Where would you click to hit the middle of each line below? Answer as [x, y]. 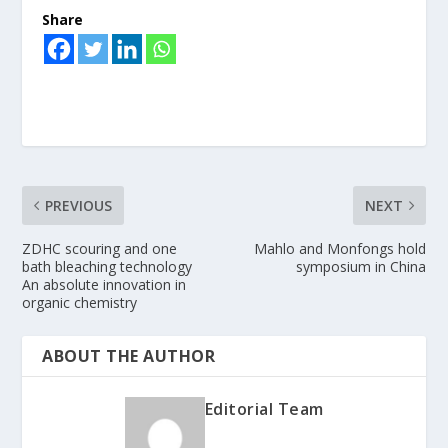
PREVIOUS [79, 206]
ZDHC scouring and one [100, 249]
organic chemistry [80, 303]
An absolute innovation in [104, 285]
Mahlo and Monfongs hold [339, 249]
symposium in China [360, 267]
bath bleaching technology [107, 267]
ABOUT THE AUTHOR [129, 356]
